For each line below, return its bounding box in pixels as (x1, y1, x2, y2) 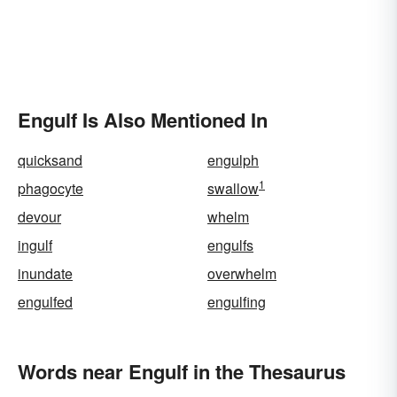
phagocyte (18, 178, 83, 198)
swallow (207, 178, 259, 198)
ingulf (18, 235, 52, 255)
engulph (207, 150, 259, 170)
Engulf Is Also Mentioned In (18, 105, 268, 134)
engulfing (207, 292, 266, 312)
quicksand (18, 150, 82, 170)
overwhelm (207, 263, 276, 284)
